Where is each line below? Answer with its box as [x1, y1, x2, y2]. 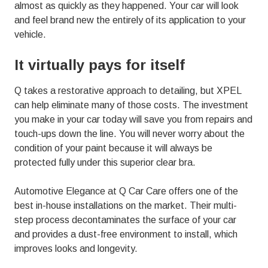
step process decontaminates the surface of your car [14, 214, 236, 225]
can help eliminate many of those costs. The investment [14, 99, 248, 110]
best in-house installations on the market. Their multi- [14, 200, 237, 211]
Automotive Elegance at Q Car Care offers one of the [14, 185, 238, 196]
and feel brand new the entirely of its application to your [14, 14, 246, 25]
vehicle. [14, 29, 46, 39]
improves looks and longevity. [14, 243, 138, 254]
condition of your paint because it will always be [14, 142, 212, 153]
